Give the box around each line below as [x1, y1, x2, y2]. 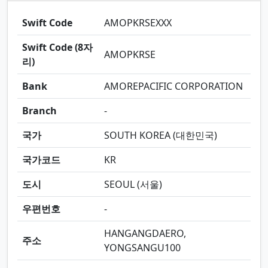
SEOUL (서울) [104, 177, 162, 191]
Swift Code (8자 [22, 40, 93, 54]
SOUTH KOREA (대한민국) [104, 128, 217, 142]
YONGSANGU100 [104, 240, 181, 254]
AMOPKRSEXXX [104, 16, 172, 29]
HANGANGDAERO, [104, 226, 186, 240]
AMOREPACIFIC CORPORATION [104, 79, 243, 93]
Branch [22, 103, 57, 117]
